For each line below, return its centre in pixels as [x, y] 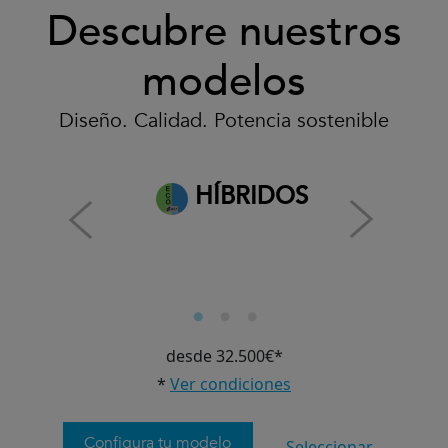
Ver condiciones [230, 383]
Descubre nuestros [224, 31]
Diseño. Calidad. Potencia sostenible [224, 120]
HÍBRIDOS [248, 196]
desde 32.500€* [224, 355]
